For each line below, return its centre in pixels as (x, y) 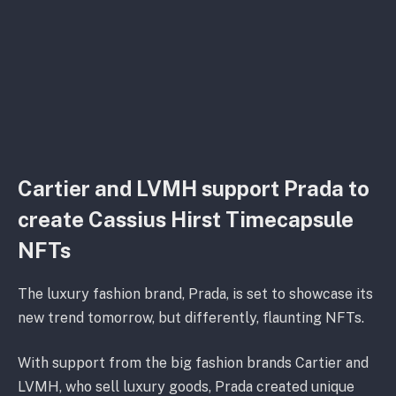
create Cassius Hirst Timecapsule (186, 219)
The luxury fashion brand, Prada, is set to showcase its (195, 293)
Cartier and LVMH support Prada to (194, 188)
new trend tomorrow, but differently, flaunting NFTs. (191, 317)
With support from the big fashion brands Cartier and (193, 363)
